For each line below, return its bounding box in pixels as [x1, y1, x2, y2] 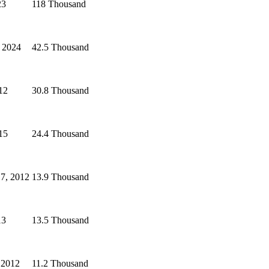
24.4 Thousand [32, 128, 89, 139]
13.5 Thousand [32, 215, 89, 226]
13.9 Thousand [32, 172, 89, 183]
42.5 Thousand [32, 42, 89, 53]
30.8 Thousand [32, 85, 89, 96]
